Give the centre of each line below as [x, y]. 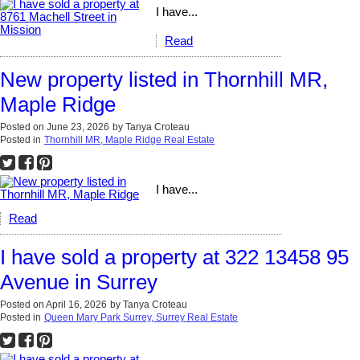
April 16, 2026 [76, 305]
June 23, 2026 [78, 127]
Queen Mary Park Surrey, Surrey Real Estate [141, 318]
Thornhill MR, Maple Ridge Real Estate [129, 140]
